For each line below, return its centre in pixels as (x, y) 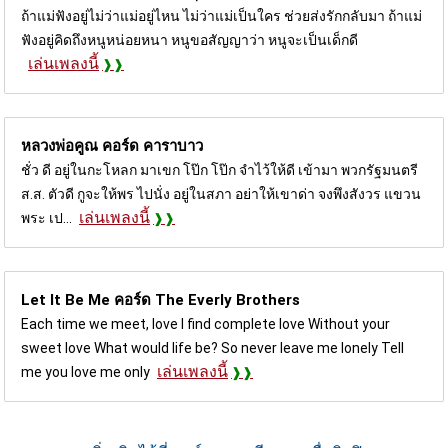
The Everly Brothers (227, 299)
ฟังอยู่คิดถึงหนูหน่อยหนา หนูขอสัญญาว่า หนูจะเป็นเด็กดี (189, 39)
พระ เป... (46, 217)
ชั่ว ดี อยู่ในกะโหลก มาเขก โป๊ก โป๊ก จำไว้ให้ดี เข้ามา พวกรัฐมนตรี (219, 169)
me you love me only (85, 371)
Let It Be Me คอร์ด (88, 299)
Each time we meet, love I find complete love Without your (205, 323)
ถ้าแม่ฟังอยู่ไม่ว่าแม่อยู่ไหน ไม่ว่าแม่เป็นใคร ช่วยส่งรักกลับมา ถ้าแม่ (221, 15)
